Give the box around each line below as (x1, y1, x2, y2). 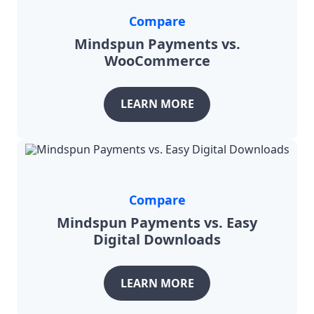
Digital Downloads (93, 229, 221, 249)
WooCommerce (104, 50, 210, 70)
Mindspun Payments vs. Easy (57, 212, 257, 232)
